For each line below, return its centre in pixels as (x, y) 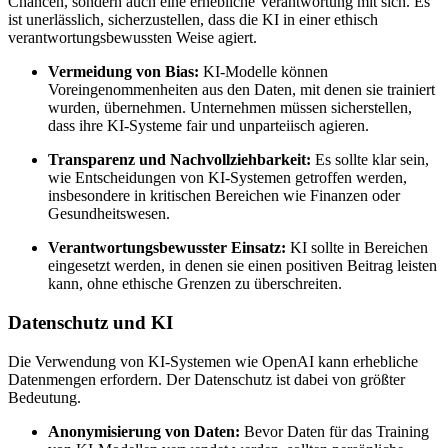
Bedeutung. (44, 397)
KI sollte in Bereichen (357, 248)
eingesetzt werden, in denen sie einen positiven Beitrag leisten (242, 266)
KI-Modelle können (263, 72)
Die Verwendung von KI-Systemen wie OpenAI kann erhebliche (213, 361)
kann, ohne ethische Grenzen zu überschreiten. (195, 284)
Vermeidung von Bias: (123, 72)
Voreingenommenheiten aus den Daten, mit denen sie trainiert (241, 90)
